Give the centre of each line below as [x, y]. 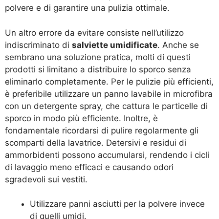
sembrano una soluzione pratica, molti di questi [98, 57]
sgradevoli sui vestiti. [46, 179]
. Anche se [178, 45]
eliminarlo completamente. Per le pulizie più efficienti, [109, 81]
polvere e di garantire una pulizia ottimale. [87, 8]
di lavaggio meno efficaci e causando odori [89, 167]
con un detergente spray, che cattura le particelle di [106, 106]
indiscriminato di [38, 45]
